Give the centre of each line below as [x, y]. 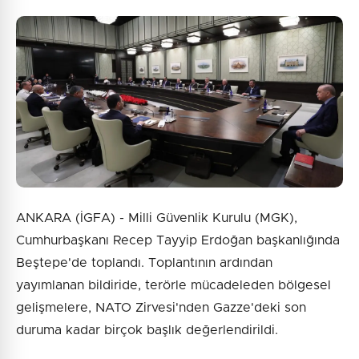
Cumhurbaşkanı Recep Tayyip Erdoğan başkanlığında [178, 240]
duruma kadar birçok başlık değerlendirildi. [147, 330]
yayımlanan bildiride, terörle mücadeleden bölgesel [173, 285]
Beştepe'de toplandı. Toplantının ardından [144, 262]
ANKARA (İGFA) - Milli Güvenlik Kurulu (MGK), [157, 218]
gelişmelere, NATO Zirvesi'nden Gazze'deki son [161, 307]
